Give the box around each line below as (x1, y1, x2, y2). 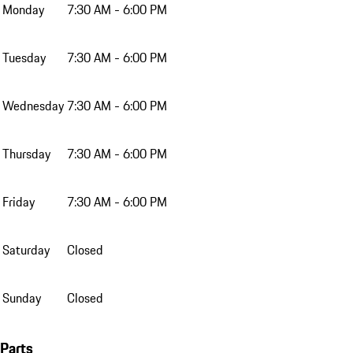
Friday (2, 191, 35, 211)
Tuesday (2, 47, 46, 67)
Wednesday (2, 95, 64, 115)
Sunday (2, 288, 41, 307)
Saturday (2, 240, 50, 259)
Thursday (2, 143, 50, 163)
